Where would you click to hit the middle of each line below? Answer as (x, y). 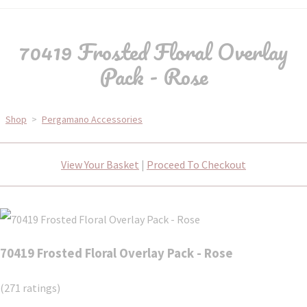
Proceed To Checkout (196, 164)
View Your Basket (100, 164)
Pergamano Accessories (92, 119)
